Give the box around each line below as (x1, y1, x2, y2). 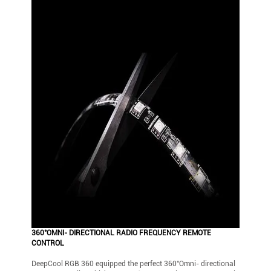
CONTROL (31, 238, 65, 247)
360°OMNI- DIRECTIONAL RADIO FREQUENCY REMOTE (31, 228, 212, 237)
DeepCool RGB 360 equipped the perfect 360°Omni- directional (31, 259, 236, 268)
